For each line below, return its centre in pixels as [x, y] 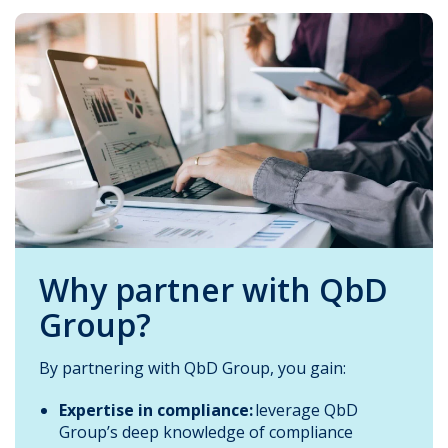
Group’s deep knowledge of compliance [206, 431]
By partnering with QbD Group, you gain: [194, 367]
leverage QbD [306, 409]
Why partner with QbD [213, 289]
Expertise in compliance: [157, 409]
